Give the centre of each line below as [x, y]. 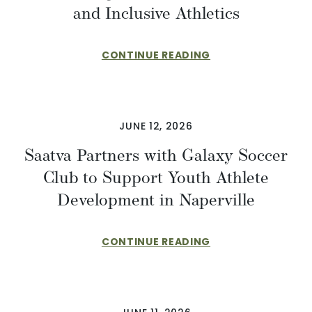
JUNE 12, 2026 [156, 126]
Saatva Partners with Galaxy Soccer [156, 155]
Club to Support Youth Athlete [156, 177]
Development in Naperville [156, 200]
